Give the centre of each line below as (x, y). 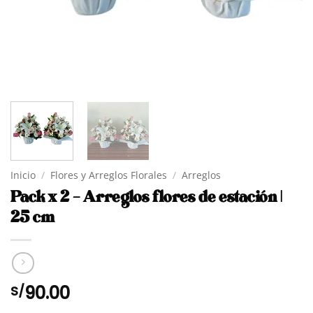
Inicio (23, 175)
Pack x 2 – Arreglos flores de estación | (146, 197)
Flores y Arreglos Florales (109, 175)
